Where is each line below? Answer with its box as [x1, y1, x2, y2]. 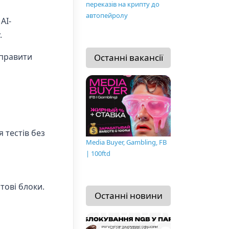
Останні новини [94, 189, 163, 201]
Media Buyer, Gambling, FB [86, 137, 167, 147]
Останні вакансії [94, 52, 163, 64]
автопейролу [86, 11, 128, 20]
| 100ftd [86, 148, 110, 158]
